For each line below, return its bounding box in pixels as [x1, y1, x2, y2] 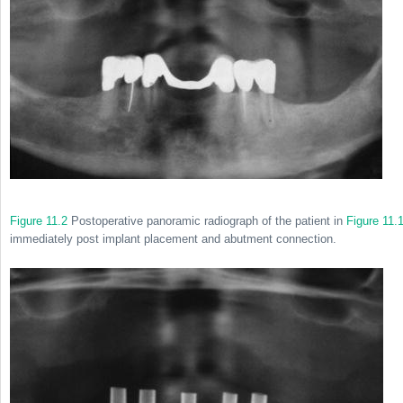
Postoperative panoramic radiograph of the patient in [67, 213, 346, 228]
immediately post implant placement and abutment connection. [10, 231, 336, 246]
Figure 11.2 [10, 213, 67, 228]
